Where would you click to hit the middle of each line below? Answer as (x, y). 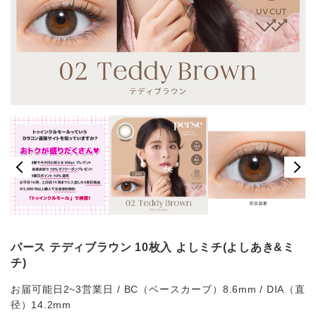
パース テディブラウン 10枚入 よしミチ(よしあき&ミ (153, 248)
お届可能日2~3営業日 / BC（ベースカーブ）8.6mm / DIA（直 (158, 290)
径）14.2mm (41, 305)
